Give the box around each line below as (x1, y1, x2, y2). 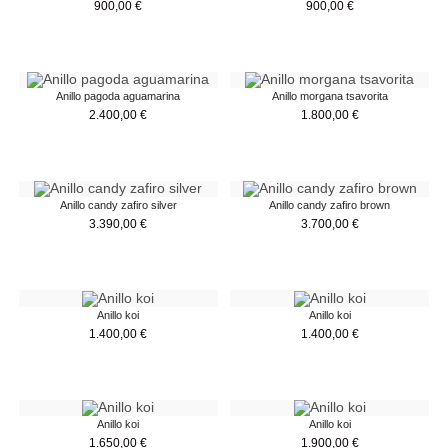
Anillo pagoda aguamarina (56, 90, 181, 103)
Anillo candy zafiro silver (59, 199, 177, 212)
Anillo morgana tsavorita (271, 90, 388, 103)
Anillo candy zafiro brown (269, 199, 391, 212)
